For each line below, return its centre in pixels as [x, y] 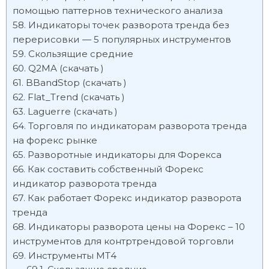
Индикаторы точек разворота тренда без [129, 25]
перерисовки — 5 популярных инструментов [122, 39]
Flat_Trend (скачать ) [76, 97]
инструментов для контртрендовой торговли [123, 241]
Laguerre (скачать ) [73, 111]
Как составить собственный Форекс [116, 169]
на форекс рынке [55, 140]
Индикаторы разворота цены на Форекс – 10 [137, 227]
